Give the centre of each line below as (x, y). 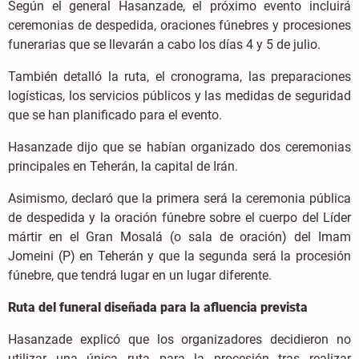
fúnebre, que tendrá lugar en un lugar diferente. (140, 275)
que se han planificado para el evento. (115, 115)
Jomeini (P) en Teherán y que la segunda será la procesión (179, 256)
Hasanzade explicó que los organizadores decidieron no (179, 339)
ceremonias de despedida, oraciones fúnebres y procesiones (179, 25)
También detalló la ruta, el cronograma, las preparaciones (179, 76)
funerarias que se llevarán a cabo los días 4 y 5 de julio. (164, 44)
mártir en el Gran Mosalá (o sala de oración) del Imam (179, 236)
